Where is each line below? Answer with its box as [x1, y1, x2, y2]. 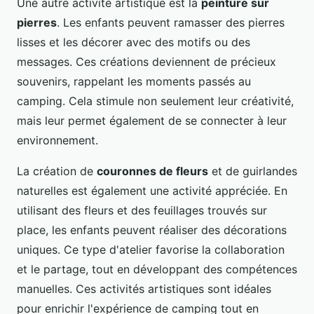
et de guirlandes [208, 163, 297, 178]
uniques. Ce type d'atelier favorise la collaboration [17, 242, 285, 257]
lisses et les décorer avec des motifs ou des [17, 34, 250, 49]
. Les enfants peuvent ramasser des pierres [57, 15, 285, 29]
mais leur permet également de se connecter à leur [17, 113, 287, 128]
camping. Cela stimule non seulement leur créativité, [17, 93, 294, 108]
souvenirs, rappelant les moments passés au [17, 74, 251, 88]
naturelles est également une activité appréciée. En [17, 183, 287, 198]
